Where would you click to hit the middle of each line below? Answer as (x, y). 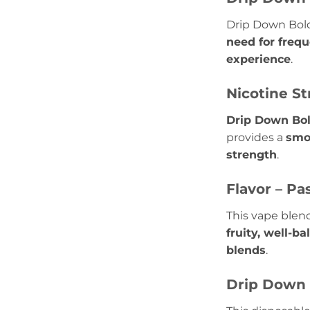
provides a (256, 138)
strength (252, 155)
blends (246, 250)
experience (258, 60)
